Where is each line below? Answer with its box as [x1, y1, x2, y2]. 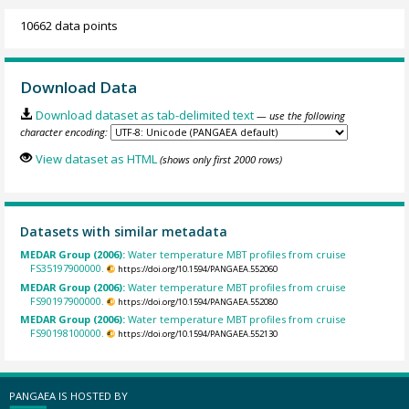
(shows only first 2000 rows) [159, 152, 282, 167]
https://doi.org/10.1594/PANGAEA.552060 [117, 263, 278, 276]
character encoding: [20, 124, 109, 139]
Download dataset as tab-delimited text [35, 106, 254, 123]
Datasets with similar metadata [20, 222, 228, 240]
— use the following [256, 108, 345, 122]
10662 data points [20, 17, 119, 35]
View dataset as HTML [35, 151, 157, 168]
